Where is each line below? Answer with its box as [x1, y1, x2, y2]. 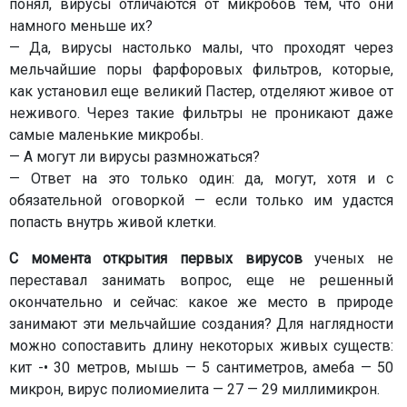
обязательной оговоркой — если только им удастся [9, 192, 393, 209]
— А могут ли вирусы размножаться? [9, 148, 260, 165]
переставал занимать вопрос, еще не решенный [9, 272, 393, 289]
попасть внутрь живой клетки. [9, 213, 216, 231]
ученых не [302, 250, 394, 267]
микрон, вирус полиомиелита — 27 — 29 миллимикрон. [9, 381, 380, 398]
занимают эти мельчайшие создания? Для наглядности [9, 315, 393, 333]
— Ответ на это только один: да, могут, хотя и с [9, 170, 393, 187]
